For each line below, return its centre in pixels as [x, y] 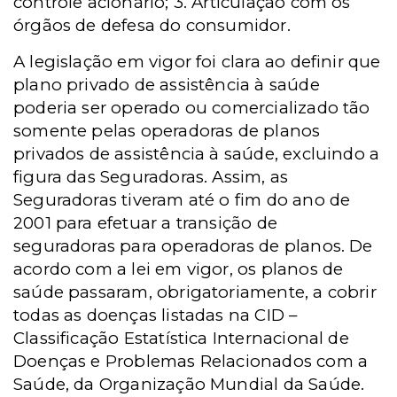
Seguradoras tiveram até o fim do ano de [182, 200]
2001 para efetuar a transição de [145, 223]
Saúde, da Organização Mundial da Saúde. [189, 384]
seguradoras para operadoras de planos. [182, 246]
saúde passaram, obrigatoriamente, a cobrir [195, 292]
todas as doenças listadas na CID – [156, 315]
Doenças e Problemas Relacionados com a [191, 361]
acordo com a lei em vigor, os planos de [179, 269]
